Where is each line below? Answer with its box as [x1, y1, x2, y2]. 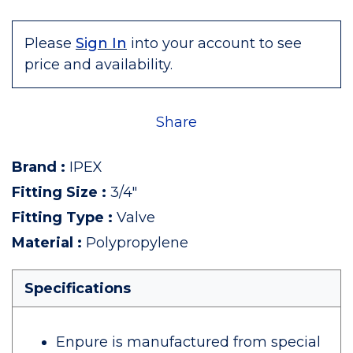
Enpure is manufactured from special [56, 333, 321, 351]
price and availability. [24, 56, 173, 73]
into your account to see [131, 35, 302, 52]
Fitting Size [12, 184, 98, 201]
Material [12, 234, 73, 251]
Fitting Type [12, 209, 104, 226]
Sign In [76, 35, 127, 52]
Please [24, 35, 72, 52]
